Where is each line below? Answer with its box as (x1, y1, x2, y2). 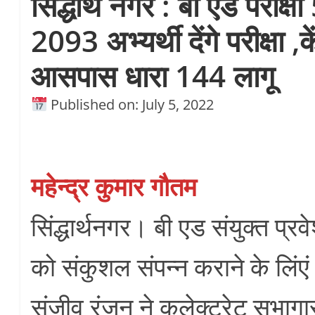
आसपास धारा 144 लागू (31, 55, 276, 96)
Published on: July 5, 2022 (47, 94, 214, 114)
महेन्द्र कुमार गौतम (31, 169, 198, 204)
